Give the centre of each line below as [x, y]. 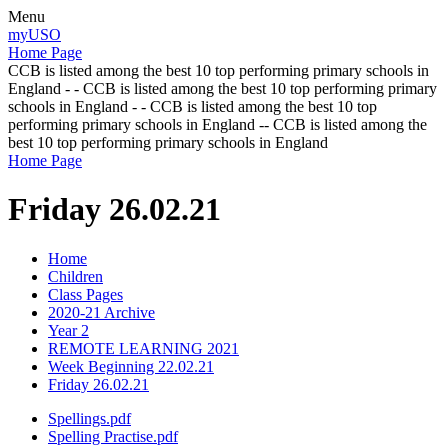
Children [75, 276]
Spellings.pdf [89, 418]
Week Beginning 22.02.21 [131, 366]
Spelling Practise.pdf [113, 436]
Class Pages [85, 294]
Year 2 [68, 330]
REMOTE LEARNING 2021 [143, 348]
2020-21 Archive [101, 312]
